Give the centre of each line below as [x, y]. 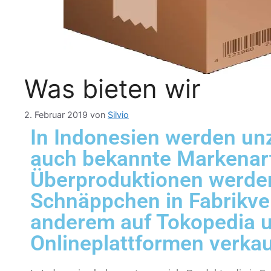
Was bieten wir [113, 89]
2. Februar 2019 [56, 115]
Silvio [118, 115]
